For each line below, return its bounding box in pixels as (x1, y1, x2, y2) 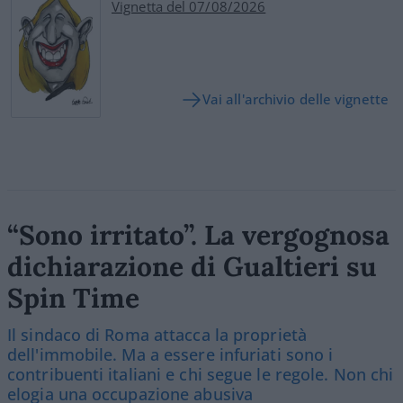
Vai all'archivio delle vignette (201, 89, 389, 108)
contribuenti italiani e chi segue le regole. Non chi (7, 363, 394, 385)
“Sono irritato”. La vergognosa (7, 217, 390, 252)
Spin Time (7, 280, 139, 315)
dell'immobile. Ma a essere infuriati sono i (7, 343, 334, 365)
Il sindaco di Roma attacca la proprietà (7, 323, 307, 345)
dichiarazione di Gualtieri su (7, 248, 377, 283)
